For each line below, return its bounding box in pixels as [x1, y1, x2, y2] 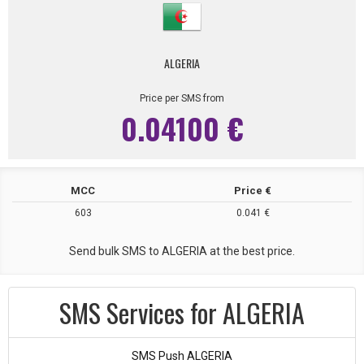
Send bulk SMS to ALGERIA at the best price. [69, 245, 295, 258]
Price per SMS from [140, 93, 224, 104]
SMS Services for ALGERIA [59, 293, 305, 331]
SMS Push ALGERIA [132, 349, 232, 362]
